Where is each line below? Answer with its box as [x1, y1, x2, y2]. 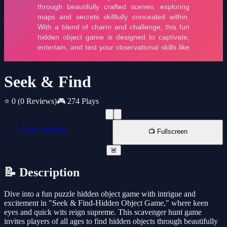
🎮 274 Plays [57, 97, 99, 106]
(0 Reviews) [18, 97, 57, 106]
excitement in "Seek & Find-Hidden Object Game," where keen [4, 199, 208, 208]
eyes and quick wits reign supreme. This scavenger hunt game [4, 208, 202, 217]
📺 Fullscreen [148, 128, 187, 136]
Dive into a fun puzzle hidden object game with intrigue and [4, 190, 196, 199]
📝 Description [4, 166, 80, 179]
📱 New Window [12, 126, 67, 135]
